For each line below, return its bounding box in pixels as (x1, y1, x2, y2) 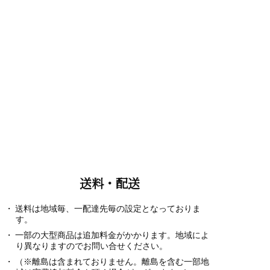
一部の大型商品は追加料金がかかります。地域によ (14, 230, 209, 240)
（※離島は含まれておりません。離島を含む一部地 (14, 256, 209, 266)
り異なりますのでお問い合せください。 (16, 240, 168, 251)
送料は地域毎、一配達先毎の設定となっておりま (14, 203, 201, 213)
